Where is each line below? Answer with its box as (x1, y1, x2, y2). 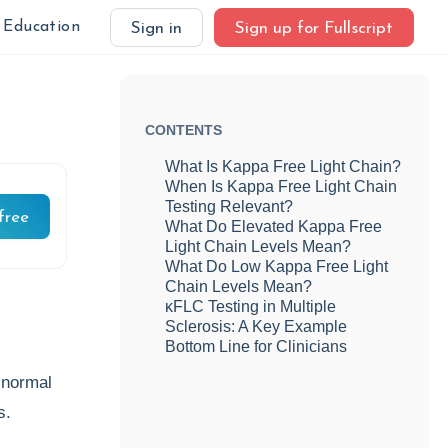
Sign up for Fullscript (235, 20, 393, 37)
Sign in (131, 20, 182, 37)
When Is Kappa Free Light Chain (165, 178, 398, 195)
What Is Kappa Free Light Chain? (165, 158, 402, 175)
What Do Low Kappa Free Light (165, 258, 389, 275)
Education (3, 19, 80, 35)
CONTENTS (145, 122, 223, 138)
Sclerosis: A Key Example (165, 318, 348, 335)
